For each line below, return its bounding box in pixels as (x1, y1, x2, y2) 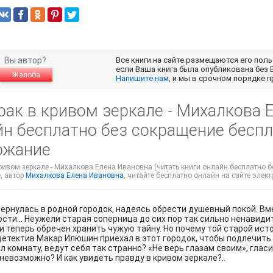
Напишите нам (115, 74, 169, 83)
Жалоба (12, 71, 40, 80)
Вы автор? (4, 55, 48, 66)
